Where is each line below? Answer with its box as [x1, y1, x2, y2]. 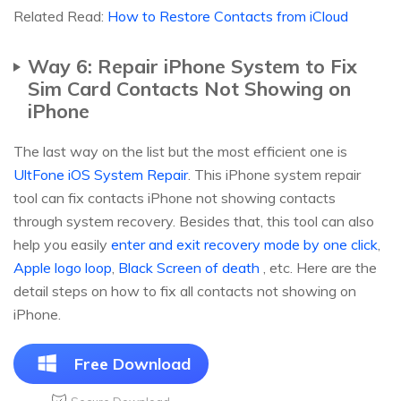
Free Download [74, 354, 191, 375]
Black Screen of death [118, 259, 260, 277]
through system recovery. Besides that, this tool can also [13, 212, 374, 231]
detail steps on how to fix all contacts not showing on [13, 282, 356, 301]
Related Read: [13, 7, 107, 26]
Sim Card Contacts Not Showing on [28, 76, 351, 101]
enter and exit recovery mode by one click [111, 235, 378, 254]
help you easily [13, 235, 111, 254]
